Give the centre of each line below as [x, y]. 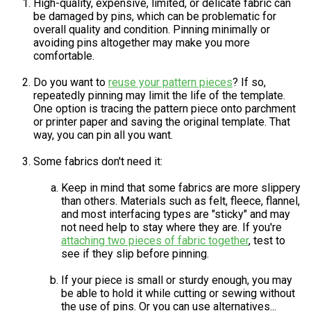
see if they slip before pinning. [135, 253]
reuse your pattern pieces [170, 82]
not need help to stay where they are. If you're [171, 227]
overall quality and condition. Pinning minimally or [152, 29]
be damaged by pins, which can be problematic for [155, 16]
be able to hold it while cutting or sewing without [178, 293]
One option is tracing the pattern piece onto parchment [165, 108]
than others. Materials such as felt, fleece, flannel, [180, 201]
